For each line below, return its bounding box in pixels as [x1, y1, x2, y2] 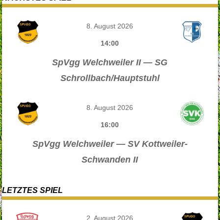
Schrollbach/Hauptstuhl [60, 73, 160, 83]
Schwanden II [82, 154, 138, 165]
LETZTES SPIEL [2, 186, 63, 194]
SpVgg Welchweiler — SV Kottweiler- [32, 138, 188, 149]
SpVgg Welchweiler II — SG [52, 57, 168, 67]
